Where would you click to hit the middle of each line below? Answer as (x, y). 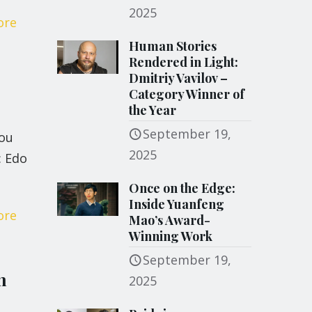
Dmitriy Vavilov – (179, 78)
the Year (153, 110)
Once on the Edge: (182, 188)
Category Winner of (187, 94)
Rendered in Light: (184, 62)
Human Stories (173, 46)
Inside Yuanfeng (177, 204)
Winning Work (171, 236)
